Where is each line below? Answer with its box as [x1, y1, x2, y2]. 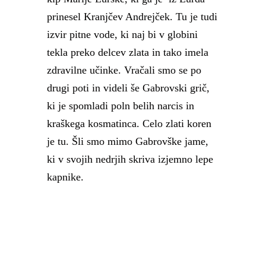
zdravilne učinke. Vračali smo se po [47, 64, 201, 76]
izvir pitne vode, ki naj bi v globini [47, 28, 198, 40]
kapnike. [47, 171, 84, 183]
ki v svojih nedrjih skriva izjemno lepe [47, 153, 213, 165]
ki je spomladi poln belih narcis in [47, 100, 194, 112]
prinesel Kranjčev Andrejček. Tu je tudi [47, 11, 217, 23]
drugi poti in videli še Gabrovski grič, [47, 82, 210, 94]
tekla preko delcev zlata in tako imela [47, 46, 208, 58]
